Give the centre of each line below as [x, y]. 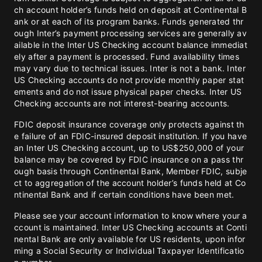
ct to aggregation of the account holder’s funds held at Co [130, 183]
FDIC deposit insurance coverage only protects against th [129, 124]
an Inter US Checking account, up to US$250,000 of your [129, 148]
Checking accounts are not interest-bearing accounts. [122, 103]
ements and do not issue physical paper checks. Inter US [128, 92]
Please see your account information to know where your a [131, 216]
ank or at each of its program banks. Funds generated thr [129, 21]
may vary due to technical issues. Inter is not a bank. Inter [130, 68]
